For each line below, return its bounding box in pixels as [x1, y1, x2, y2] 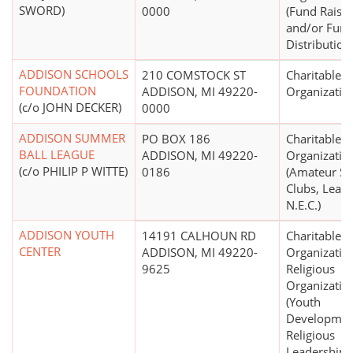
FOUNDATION [19, 83, 96, 99]
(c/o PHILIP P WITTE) [19, 163, 128, 180]
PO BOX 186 [142, 131, 210, 147]
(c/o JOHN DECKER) [19, 99, 121, 116]
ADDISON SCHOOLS [19, 66, 128, 83]
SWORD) [19, 2, 65, 19]
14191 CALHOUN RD [142, 228, 256, 244]
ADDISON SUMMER [19, 130, 125, 147]
